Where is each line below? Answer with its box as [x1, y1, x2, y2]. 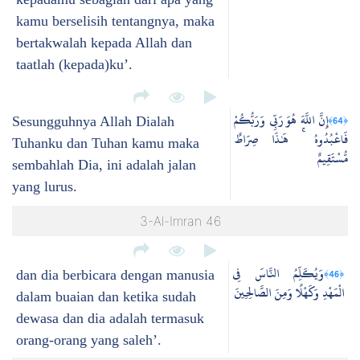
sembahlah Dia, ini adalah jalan [12, 157, 196, 174]
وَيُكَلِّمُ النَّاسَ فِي [232, 262, 324, 286]
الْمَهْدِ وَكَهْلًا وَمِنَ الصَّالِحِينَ [233, 281, 344, 305]
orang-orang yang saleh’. [16, 332, 162, 349]
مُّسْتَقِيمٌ [317, 147, 348, 171]
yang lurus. [12, 178, 77, 195]
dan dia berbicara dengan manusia [16, 267, 215, 284]
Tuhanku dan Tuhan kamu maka [12, 135, 199, 152]
